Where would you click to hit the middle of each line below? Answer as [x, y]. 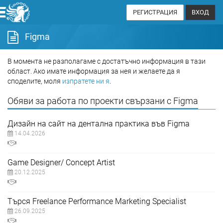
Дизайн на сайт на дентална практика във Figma [99, 124]
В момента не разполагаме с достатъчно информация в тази [107, 61]
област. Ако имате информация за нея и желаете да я [94, 71]
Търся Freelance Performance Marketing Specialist [97, 201]
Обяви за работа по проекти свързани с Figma [103, 101]
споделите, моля [35, 81]
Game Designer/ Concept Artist [61, 163]
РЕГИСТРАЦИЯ [155, 12]
